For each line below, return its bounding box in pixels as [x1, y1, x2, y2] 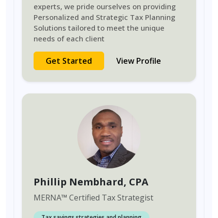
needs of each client [34, 34, 105, 43]
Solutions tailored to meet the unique [34, 23, 164, 33]
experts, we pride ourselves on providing [34, 1, 176, 11]
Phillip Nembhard [34, 175, 124, 188]
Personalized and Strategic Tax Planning [34, 12, 175, 22]
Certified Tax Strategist [67, 192, 153, 203]
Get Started [46, 55, 92, 66]
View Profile [116, 55, 161, 66]
